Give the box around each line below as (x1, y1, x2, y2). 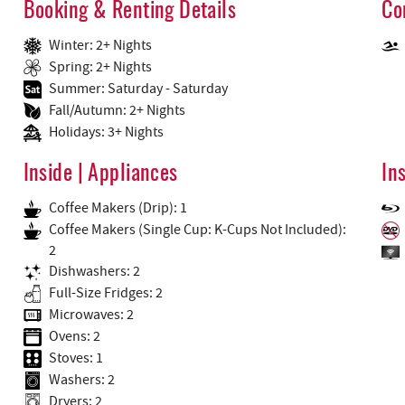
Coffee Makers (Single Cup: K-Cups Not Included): (48, 220, 346, 239)
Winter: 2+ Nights (48, 35, 152, 54)
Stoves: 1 (48, 348, 103, 367)
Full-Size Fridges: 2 (48, 283, 163, 302)
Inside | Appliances (23, 163, 178, 185)
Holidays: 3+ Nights (48, 122, 164, 141)
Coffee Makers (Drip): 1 (48, 198, 187, 217)
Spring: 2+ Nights (48, 57, 152, 76)
